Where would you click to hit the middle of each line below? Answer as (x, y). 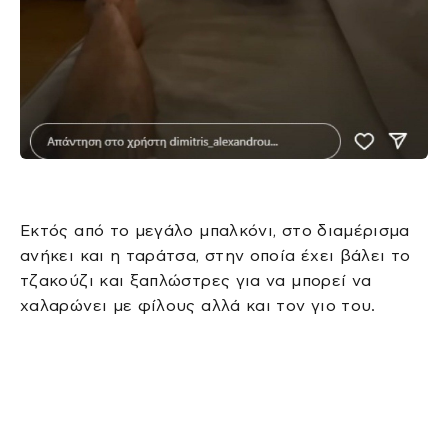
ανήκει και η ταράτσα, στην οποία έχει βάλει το (215, 255)
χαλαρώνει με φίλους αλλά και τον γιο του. (198, 305)
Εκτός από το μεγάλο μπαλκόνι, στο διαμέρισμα (215, 230)
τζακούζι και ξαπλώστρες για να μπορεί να (196, 280)
